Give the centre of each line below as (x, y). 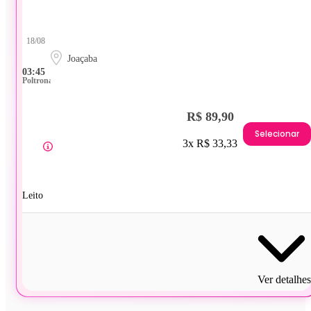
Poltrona (37, 80)
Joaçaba (82, 58)
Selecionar (277, 134)
